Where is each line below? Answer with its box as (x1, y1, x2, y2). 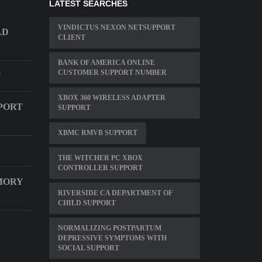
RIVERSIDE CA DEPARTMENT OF (57, 189, 173, 197)
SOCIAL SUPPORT (57, 244, 119, 252)
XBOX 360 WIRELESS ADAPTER (57, 94, 166, 102)
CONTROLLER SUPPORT (57, 164, 143, 172)
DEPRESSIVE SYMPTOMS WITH (57, 234, 167, 242)
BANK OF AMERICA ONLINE (57, 58, 155, 67)
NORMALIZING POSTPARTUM (57, 224, 161, 232)
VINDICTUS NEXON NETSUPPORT (57, 23, 175, 32)
